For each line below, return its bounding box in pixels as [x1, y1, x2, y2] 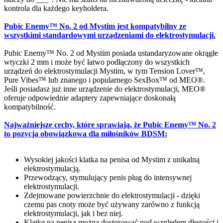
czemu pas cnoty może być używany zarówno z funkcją [24, 200, 200, 209]
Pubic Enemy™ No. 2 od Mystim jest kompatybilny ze [4, 22, 186, 31]
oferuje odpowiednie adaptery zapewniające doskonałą [4, 94, 176, 103]
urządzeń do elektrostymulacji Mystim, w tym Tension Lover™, [4, 67, 205, 76]
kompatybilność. [4, 103, 56, 111]
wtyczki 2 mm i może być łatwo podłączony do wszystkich [4, 58, 190, 67]
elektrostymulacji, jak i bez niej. [24, 209, 123, 218]
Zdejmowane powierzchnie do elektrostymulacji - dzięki [24, 191, 200, 200]
